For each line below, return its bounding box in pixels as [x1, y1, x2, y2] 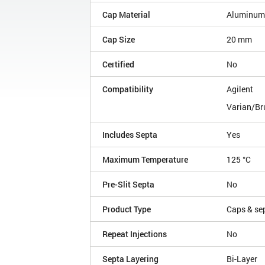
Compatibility [102, 83, 153, 95]
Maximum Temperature [102, 154, 188, 166]
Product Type [102, 203, 151, 215]
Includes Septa [102, 129, 157, 141]
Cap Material [102, 9, 150, 21]
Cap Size [102, 34, 135, 46]
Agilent [227, 83, 253, 95]
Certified [102, 59, 134, 70]
